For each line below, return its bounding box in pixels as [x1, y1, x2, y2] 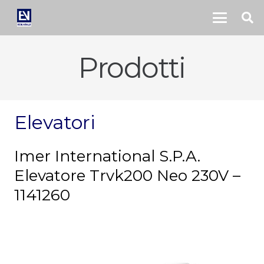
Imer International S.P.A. [14, 147, 200, 166]
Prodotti [78, 51, 186, 85]
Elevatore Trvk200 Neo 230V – [14, 166, 240, 186]
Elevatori [14, 111, 95, 134]
